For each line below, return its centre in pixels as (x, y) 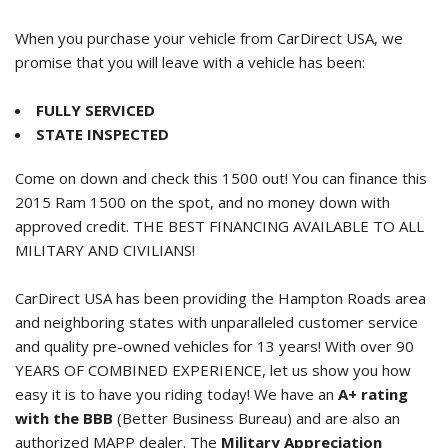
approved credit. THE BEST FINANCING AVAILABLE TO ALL (219, 226)
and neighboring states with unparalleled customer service (216, 322)
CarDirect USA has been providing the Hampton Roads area (220, 298)
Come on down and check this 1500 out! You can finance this (221, 178)
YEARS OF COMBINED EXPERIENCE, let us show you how (213, 370)
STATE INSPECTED (102, 134)
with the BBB (64, 418)
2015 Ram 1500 (70, 202)
